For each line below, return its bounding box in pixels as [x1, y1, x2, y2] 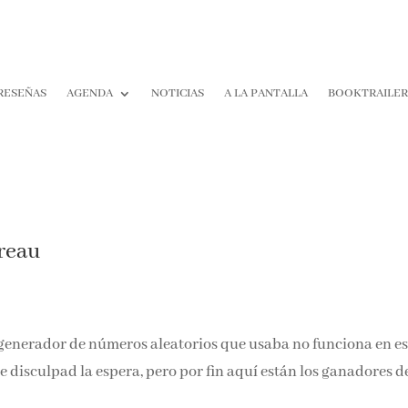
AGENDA [66, 86, 114, 102]
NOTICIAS [151, 86, 205, 102]
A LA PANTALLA [224, 86, 309, 102]
